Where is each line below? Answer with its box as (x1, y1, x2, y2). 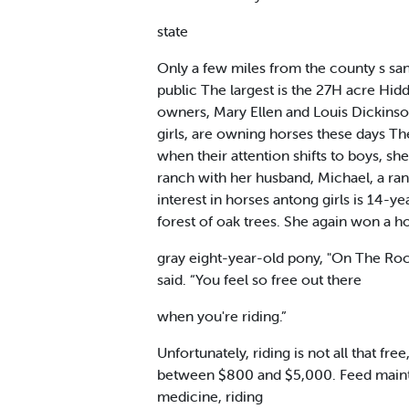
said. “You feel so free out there (157, 269, 362, 288)
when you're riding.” (157, 306, 287, 325)
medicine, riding (157, 386, 263, 405)
